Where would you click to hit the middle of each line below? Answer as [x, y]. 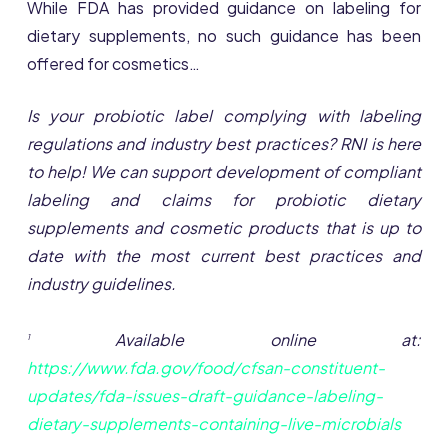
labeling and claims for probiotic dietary [224, 200]
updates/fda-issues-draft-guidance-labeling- [204, 395]
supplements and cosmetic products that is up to [224, 228]
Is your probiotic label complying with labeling [224, 116]
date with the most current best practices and [224, 256]
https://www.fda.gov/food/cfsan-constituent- [205, 367]
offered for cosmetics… [113, 64]
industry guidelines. [101, 284]
